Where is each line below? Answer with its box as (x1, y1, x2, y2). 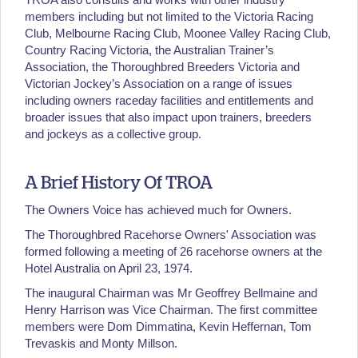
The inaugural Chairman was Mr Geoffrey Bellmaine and (25, 286, 317, 300)
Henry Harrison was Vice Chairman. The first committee (25, 303, 317, 317)
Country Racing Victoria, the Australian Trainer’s (25, 42, 274, 57)
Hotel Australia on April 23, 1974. (25, 261, 193, 276)
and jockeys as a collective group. (25, 126, 201, 141)
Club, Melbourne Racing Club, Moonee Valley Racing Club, (25, 26, 331, 40)
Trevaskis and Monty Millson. (25, 336, 177, 351)
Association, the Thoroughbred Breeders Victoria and (25, 59, 300, 74)
